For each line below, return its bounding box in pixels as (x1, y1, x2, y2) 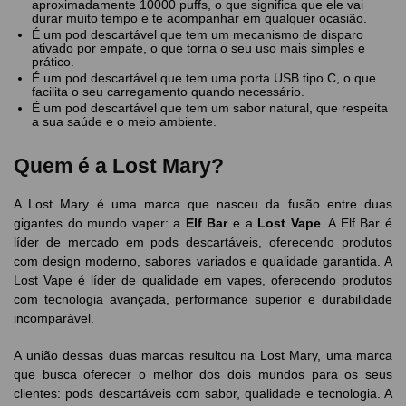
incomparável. (14, 310, 94, 325)
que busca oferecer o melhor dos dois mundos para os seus (14, 366, 392, 382)
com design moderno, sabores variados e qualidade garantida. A (14, 253, 392, 268)
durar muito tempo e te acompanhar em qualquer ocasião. (32, 10, 367, 25)
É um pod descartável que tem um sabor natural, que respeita (32, 100, 388, 115)
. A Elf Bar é (320, 215, 393, 230)
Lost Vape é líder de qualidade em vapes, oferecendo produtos (14, 272, 392, 287)
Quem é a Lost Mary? (14, 153, 224, 178)
